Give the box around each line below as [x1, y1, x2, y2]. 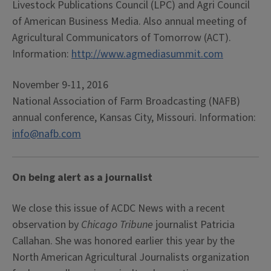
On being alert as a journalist [12, 170, 152, 185]
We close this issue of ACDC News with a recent [12, 201, 225, 216]
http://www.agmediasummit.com [71, 47, 223, 62]
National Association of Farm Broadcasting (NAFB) [12, 94, 240, 109]
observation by [12, 217, 81, 232]
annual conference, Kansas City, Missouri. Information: [12, 110, 256, 125]
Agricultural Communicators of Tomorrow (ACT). [12, 30, 231, 45]
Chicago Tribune [81, 217, 155, 232]
